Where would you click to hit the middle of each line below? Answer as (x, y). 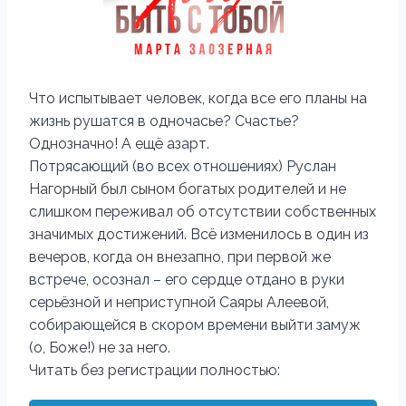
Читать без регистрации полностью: (155, 370)
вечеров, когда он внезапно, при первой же (180, 257)
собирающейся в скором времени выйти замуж (195, 325)
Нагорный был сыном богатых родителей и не (188, 189)
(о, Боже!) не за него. (100, 348)
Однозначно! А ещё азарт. (119, 144)
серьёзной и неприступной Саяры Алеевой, (179, 302)
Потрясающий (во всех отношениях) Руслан (183, 166)
